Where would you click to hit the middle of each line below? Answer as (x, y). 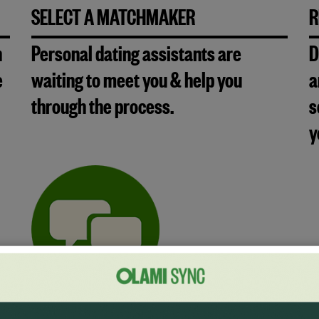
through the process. (103, 111)
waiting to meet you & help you (137, 85)
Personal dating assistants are (136, 58)
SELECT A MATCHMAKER (113, 22)
